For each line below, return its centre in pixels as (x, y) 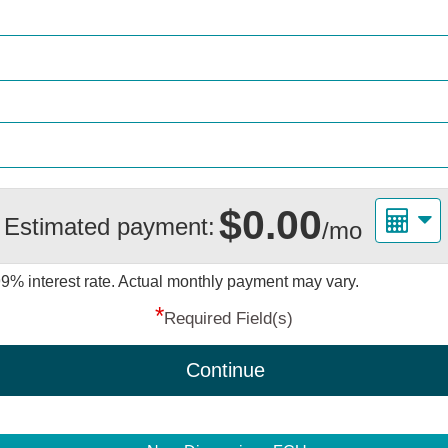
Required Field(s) (228, 319)
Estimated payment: (109, 226)
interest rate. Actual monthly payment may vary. (193, 282)
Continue (225, 370)
